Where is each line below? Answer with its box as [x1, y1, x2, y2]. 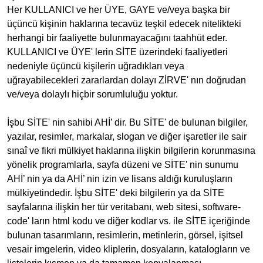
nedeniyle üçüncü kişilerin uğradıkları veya [7, 61, 184, 71]
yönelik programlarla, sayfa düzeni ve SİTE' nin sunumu [7, 160, 238, 170]
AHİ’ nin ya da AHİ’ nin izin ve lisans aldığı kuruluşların [7, 174, 232, 184]
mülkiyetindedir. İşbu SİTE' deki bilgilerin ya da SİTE [7, 188, 224, 198]
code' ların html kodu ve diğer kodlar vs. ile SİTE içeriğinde [7, 216, 250, 226]
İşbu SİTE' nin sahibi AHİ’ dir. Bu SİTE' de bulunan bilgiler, [7, 117, 248, 127]
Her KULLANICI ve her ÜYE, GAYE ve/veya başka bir [7, 5, 230, 15]
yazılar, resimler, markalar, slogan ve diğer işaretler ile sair [7, 131, 247, 141]
